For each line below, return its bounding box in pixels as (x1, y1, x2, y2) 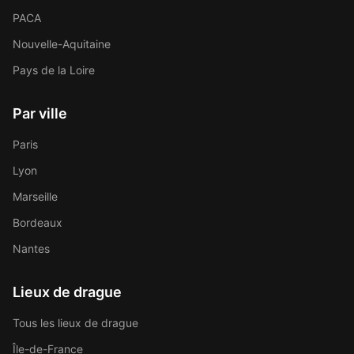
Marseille (13, 190, 58, 203)
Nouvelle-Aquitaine (13, 37, 111, 51)
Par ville (13, 105, 67, 122)
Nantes (13, 242, 50, 255)
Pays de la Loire (13, 63, 95, 77)
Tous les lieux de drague (13, 316, 138, 330)
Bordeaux (13, 216, 62, 229)
